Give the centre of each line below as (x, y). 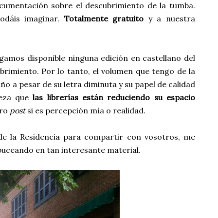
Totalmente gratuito (104, 18)
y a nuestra (170, 18)
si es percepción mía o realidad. (85, 110)
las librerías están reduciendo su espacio (114, 97)
